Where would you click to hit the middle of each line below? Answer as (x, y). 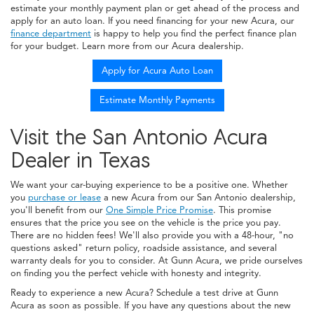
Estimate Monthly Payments (157, 100)
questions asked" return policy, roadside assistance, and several (144, 248)
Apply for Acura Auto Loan (157, 70)
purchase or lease (64, 197)
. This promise (242, 210)
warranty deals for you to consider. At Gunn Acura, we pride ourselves (157, 260)
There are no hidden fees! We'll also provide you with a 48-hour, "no (152, 235)
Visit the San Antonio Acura (139, 136)
